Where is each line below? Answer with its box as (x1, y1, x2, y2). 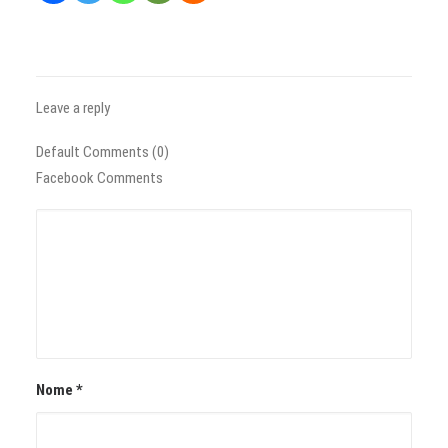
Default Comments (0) (36, 143, 169, 162)
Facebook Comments (36, 169, 163, 188)
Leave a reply (36, 99, 110, 118)
